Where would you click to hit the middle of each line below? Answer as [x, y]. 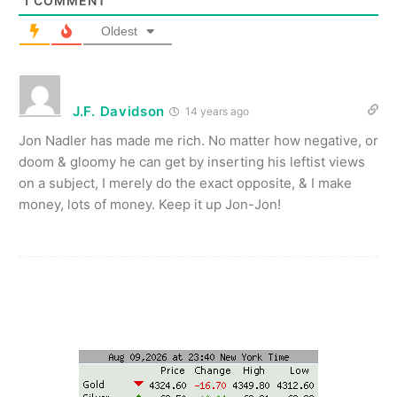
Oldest [119, 31]
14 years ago [216, 111]
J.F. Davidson [119, 111]
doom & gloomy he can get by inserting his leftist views [192, 162]
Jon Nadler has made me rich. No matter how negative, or [198, 140]
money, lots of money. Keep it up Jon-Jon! [150, 204]
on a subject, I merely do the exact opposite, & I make [185, 183]
